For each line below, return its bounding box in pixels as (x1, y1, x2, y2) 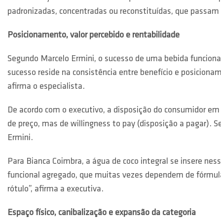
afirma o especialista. (7, 82, 85, 91)
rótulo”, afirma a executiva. (7, 184, 104, 194)
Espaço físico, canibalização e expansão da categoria (7, 208, 196, 218)
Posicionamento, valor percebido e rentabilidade (7, 31, 180, 40)
